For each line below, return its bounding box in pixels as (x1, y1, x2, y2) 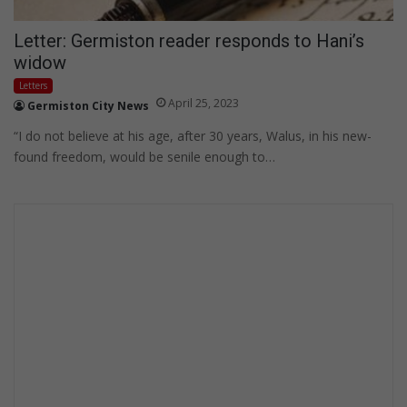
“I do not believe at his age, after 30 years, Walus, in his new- (14, 126, 372, 144)
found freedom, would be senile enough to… (14, 147, 275, 165)
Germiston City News (27, 97, 149, 114)
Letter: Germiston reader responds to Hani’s (14, 29, 364, 52)
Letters (19, 78, 47, 92)
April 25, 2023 (168, 94, 239, 111)
